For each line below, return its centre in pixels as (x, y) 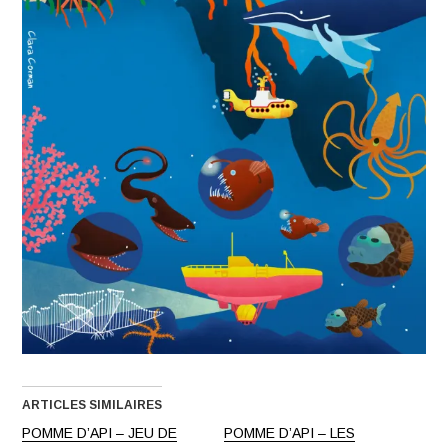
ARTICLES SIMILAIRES (92, 405)
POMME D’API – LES (289, 433)
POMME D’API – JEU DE (100, 433)
